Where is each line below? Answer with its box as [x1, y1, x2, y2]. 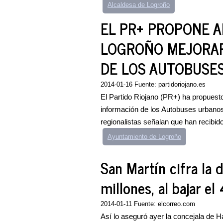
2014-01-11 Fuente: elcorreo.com [101, 200, 195, 208]
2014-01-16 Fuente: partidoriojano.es [101, 81, 206, 88]
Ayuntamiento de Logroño [108, 133, 181, 140]
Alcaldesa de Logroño [108, 1, 170, 8]
